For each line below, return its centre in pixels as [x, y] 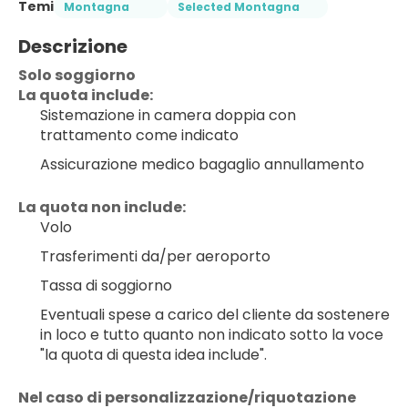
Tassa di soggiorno [106, 286]
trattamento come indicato [139, 135]
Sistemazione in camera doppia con [168, 115]
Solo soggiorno [77, 75]
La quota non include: [102, 207]
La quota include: [86, 95]
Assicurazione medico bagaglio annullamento [202, 164]
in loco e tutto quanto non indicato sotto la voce [212, 335]
